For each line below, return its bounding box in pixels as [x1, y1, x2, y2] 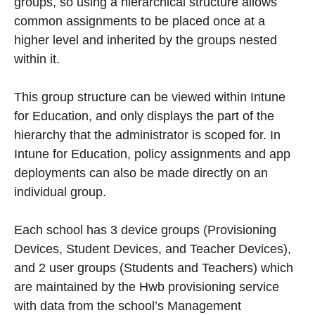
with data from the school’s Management [14, 298, 241, 313]
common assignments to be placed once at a [14, 13, 265, 28]
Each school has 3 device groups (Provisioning [14, 222, 276, 237]
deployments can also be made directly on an [14, 165, 268, 180]
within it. [14, 51, 60, 66]
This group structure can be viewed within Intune [14, 89, 285, 104]
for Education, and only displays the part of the [14, 108, 274, 123]
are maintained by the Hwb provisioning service [14, 279, 279, 294]
